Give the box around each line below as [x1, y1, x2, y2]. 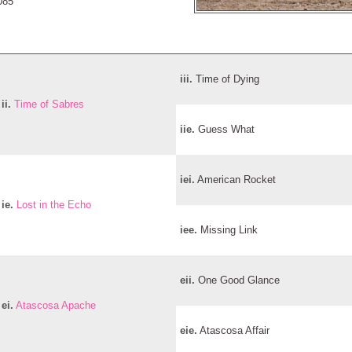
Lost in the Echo [16, 199, 91, 211]
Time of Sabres [13, 98, 84, 110]
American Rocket [194, 174, 276, 185]
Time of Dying [192, 73, 259, 85]
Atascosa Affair [196, 324, 269, 336]
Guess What [194, 123, 255, 135]
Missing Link [196, 224, 258, 236]
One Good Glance [194, 274, 280, 286]
